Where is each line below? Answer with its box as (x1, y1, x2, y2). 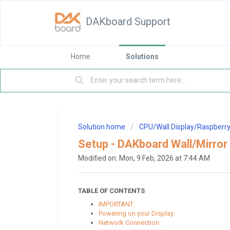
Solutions (126, 52, 159, 61)
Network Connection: (99, 218, 161, 226)
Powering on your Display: (99, 209, 175, 217)
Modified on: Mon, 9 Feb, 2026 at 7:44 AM (78, 154, 210, 162)
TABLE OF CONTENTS (78, 186, 145, 195)
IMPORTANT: (99, 200, 135, 208)
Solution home (78, 123, 127, 131)
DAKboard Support (86, 15, 170, 28)
